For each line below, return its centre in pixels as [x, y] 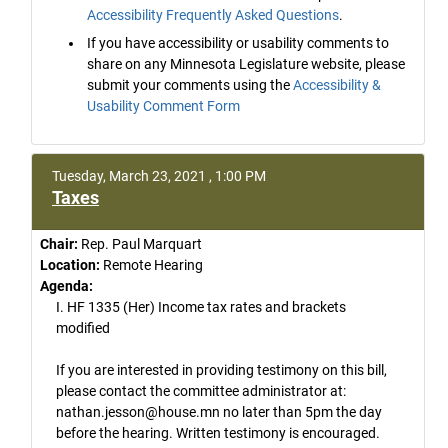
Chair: [59, 244]
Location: [70, 265]
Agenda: [66, 286]
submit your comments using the [190, 84]
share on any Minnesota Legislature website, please [246, 63]
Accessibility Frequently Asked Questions [213, 15]
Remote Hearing [151, 265]
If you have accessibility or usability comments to [238, 42]
